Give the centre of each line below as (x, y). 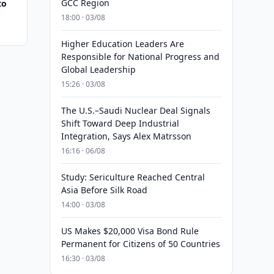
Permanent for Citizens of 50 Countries (140, 244)
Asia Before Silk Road (104, 190)
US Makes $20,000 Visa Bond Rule (130, 231)
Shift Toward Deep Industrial (120, 123)
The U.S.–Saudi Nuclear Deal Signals (135, 110)
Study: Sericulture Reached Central (133, 177)
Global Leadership (98, 69)
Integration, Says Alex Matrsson (126, 136)
